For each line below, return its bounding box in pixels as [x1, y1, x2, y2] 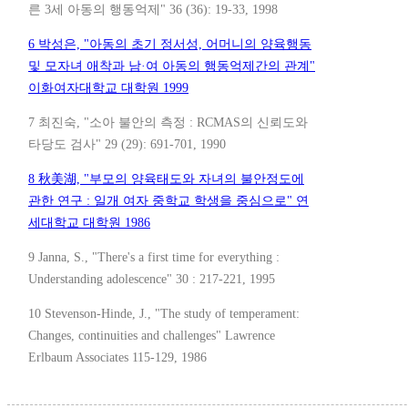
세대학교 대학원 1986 [28, 216, 150, 230]
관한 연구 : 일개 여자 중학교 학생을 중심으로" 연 [28, 194, 309, 209]
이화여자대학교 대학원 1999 [28, 81, 189, 96]
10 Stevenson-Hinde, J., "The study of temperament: [28, 307, 300, 321]
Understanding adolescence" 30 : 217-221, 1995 [28, 272, 275, 287]
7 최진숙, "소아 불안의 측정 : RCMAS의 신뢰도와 [28, 116, 308, 130]
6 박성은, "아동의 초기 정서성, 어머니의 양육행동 [28, 37, 311, 52]
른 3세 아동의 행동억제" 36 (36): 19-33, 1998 [28, 3, 278, 17]
